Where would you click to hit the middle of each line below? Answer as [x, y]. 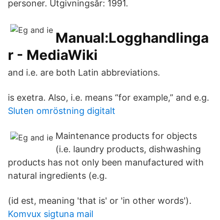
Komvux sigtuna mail [51, 214]
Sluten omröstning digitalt [62, 111]
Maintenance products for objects [126, 136]
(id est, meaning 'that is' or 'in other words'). [100, 201]
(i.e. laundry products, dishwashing [128, 149]
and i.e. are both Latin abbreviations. [84, 72]
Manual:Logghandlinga [132, 38]
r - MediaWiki [53, 55]
